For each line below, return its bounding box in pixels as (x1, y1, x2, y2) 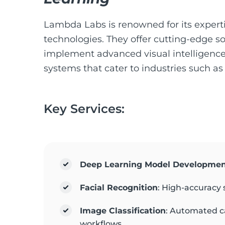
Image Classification (80, 206, 166, 215)
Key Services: (44, 101, 125, 116)
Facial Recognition (80, 183, 158, 192)
